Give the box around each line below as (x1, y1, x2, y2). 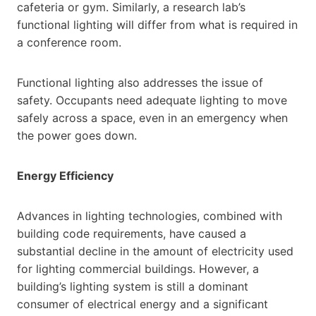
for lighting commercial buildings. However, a (17, 261, 259, 276)
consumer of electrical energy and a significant (17, 296, 268, 311)
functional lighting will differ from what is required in (17, 17, 298, 32)
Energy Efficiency (17, 168, 114, 183)
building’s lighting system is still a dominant (17, 279, 248, 293)
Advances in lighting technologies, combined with (17, 208, 282, 223)
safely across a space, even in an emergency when (17, 110, 288, 125)
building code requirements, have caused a (17, 226, 246, 241)
